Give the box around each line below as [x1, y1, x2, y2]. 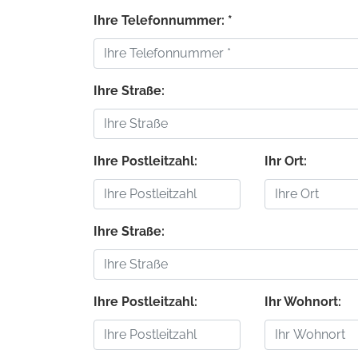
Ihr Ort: [264, 153, 307, 169]
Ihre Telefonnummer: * [93, 12, 233, 28]
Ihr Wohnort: [264, 293, 341, 309]
